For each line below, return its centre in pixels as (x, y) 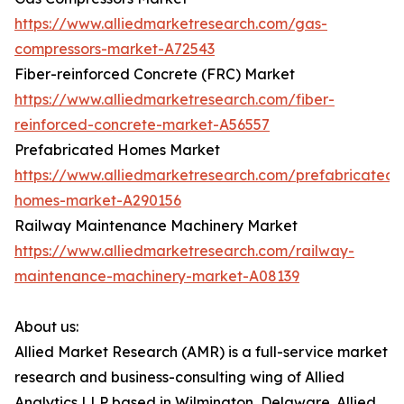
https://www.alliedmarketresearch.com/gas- (171, 24)
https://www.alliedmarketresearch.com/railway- (184, 251)
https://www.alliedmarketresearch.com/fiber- (174, 100)
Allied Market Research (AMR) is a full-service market (201, 352)
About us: (46, 327)
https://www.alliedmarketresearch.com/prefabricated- (208, 175)
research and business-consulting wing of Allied (179, 377)
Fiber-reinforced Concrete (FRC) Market (155, 74)
